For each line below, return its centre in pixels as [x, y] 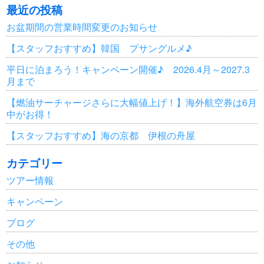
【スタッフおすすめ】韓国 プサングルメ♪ [100, 48]
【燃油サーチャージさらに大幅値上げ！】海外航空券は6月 [132, 102]
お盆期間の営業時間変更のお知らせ [82, 27]
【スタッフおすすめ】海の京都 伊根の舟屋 [101, 135]
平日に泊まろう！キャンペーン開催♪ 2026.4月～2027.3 [128, 69]
